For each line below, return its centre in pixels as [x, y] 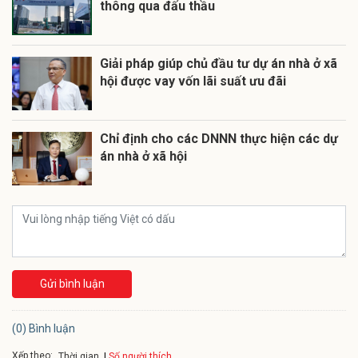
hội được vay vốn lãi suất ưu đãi [193, 81]
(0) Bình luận [44, 328]
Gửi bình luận [72, 283]
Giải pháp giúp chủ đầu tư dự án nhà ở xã [219, 63]
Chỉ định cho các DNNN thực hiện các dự [219, 138]
